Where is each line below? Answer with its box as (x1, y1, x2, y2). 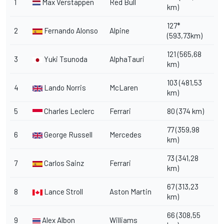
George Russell (42, 129, 92, 139)
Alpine (109, 25, 129, 35)
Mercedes (109, 129, 141, 139)
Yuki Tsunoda (42, 54, 87, 63)
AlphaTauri (109, 54, 144, 63)
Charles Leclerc (42, 106, 94, 115)
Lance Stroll (42, 186, 83, 196)
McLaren (109, 82, 138, 92)
